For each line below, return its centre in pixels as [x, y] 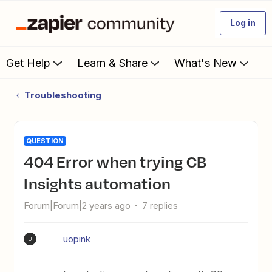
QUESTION [45, 141]
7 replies [160, 206]
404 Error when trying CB [29, 161]
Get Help [28, 63]
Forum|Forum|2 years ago [77, 206]
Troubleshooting [63, 95]
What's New [206, 63]
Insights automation [97, 183]
